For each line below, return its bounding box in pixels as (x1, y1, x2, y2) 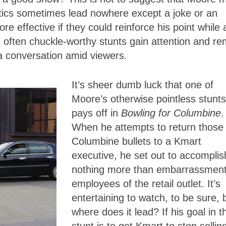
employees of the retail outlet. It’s (72, 178, 220, 189)
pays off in (72, 107, 121, 119)
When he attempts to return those (72, 121, 223, 133)
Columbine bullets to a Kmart (72, 135, 201, 147)
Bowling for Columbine (121, 107, 221, 119)
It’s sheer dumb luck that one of (72, 79, 213, 90)
